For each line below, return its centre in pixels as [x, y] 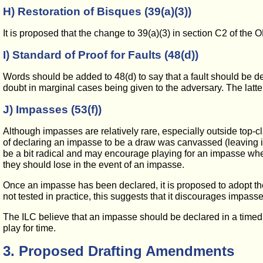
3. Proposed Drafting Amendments [119, 251]
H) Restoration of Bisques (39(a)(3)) [97, 11]
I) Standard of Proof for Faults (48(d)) [101, 55]
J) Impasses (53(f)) [52, 109]
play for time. [29, 228]
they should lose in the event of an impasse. [94, 165]
